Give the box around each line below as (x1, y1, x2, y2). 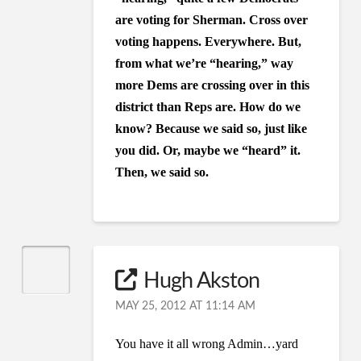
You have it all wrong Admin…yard (115, 336, 299, 351)
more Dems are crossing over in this (115, 77, 310, 92)
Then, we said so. (115, 164, 210, 179)
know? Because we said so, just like (115, 121, 308, 135)
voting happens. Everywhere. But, (115, 34, 302, 48)
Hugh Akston (143, 269, 259, 292)
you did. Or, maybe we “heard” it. (115, 143, 301, 157)
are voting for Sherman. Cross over (115, 12, 309, 27)
